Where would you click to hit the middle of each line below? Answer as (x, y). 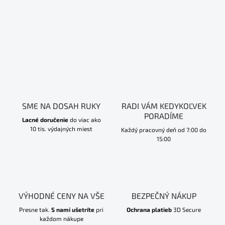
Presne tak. (35, 210)
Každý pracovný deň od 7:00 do (164, 130)
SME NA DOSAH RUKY (61, 106)
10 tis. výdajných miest (61, 129)
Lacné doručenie (45, 120)
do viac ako (84, 120)
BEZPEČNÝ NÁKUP (164, 196)
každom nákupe (61, 219)
